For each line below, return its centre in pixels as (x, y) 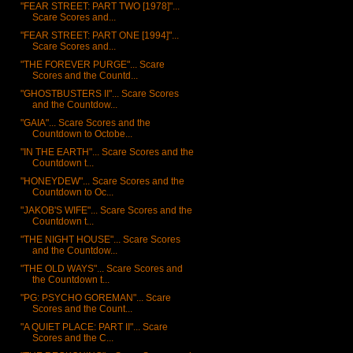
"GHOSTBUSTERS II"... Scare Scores (99, 94)
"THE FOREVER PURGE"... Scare (92, 65)
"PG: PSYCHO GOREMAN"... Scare (95, 298)
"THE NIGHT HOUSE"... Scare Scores (100, 240)
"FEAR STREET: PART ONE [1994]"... (99, 36)
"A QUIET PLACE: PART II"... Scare (94, 327)
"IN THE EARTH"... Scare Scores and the (107, 152)
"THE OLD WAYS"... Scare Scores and (101, 269)
